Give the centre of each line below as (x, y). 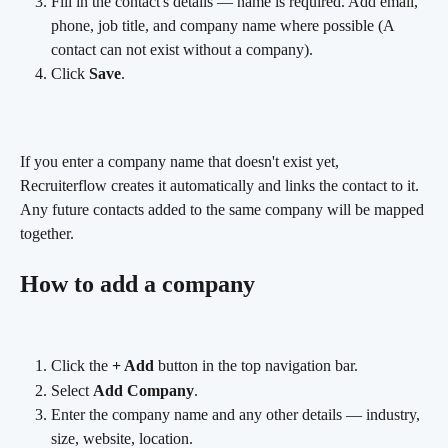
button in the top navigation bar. (256, 366)
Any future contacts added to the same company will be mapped (224, 210)
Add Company (143, 390)
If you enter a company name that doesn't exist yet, (181, 162)
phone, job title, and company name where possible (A (224, 25)
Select (72, 390)
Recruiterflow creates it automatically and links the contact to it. (221, 186)
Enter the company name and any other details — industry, (237, 415)
